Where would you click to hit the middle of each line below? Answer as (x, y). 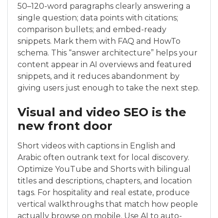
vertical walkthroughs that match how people (108, 204)
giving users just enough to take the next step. (109, 88)
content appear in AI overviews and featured (105, 65)
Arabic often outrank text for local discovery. (103, 158)
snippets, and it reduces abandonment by (99, 76)
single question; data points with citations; (98, 18)
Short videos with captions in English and (97, 146)
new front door (65, 126)
